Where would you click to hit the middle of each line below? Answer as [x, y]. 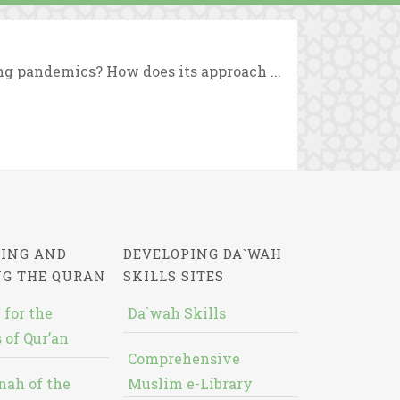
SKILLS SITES [173, 276]
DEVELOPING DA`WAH [202, 254]
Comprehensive [183, 358]
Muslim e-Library [190, 383]
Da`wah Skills [176, 313]
